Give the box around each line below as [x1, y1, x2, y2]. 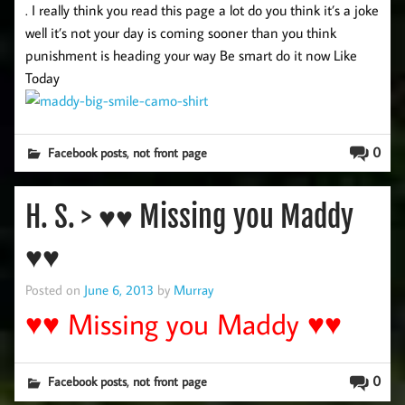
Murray [174, 280, 213, 299]
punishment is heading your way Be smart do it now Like [25, 45, 357, 64]
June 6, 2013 [84, 280, 154, 299]
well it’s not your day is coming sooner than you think [25, 23, 336, 42]
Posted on [25, 280, 84, 299]
